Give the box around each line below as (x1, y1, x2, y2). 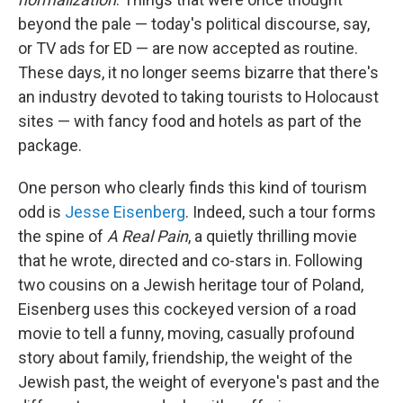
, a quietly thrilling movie (188, 227, 357, 246)
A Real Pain (107, 227, 188, 246)
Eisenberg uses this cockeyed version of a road (18, 300, 356, 318)
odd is (18, 202, 65, 221)
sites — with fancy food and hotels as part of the (18, 112, 362, 130)
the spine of (18, 227, 107, 246)
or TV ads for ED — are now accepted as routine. (18, 39, 358, 58)
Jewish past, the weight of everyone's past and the (18, 372, 380, 391)
